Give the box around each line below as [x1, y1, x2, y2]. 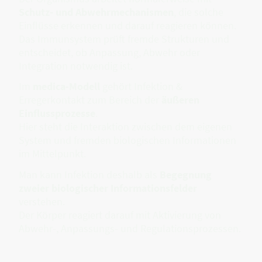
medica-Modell [33, 80, 100, 94]
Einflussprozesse [19, 106, 95, 120]
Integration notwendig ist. [19, 59, 133, 73]
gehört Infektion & [100, 80, 182, 94]
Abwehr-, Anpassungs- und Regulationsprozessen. [19, 221, 241, 235]
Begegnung [160, 167, 212, 181]
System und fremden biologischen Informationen [19, 133, 236, 147]
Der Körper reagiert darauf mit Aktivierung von [19, 208, 221, 222]
